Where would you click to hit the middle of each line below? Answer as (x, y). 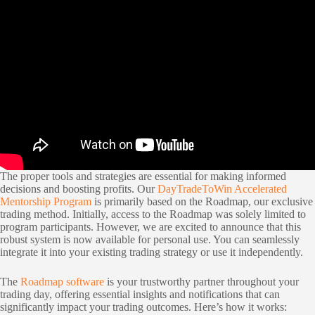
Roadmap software (62, 282)
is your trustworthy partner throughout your (201, 282)
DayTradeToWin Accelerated (222, 189)
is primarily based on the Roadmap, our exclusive (202, 202)
